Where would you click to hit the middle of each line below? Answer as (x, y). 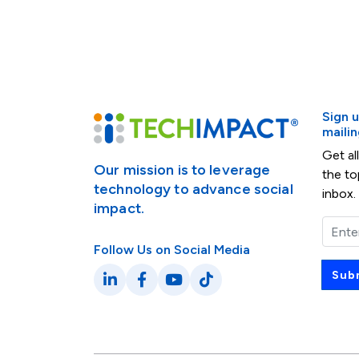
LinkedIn (151, 289)
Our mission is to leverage (182, 170)
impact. (119, 209)
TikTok (238, 289)
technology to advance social (194, 190)
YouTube (214, 289)
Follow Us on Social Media (172, 250)
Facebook (186, 289)
